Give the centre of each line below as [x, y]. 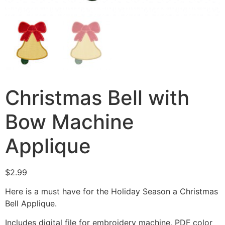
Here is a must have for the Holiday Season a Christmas [111, 191]
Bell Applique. [31, 203]
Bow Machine [70, 122]
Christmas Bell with [97, 97]
